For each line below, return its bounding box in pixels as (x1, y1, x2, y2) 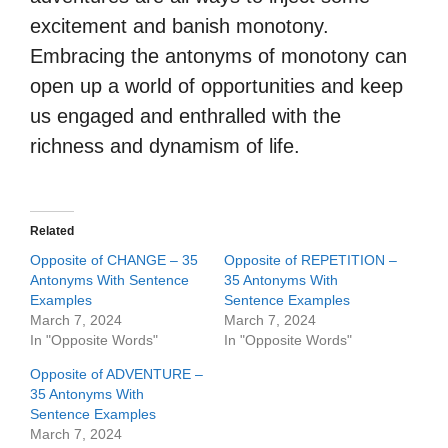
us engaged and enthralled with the (30, 105, 341, 127)
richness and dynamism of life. (30, 135, 300, 157)
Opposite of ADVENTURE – (30, 366, 203, 382)
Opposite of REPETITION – (224, 252, 397, 268)
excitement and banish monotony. (30, 15, 329, 37)
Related (30, 224, 74, 238)
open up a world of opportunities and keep (30, 75, 403, 97)
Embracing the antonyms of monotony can (30, 45, 407, 67)
